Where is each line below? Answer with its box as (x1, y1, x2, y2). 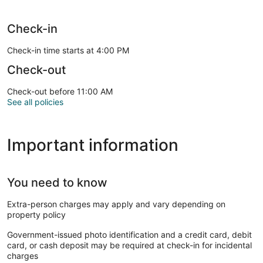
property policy (7, 209, 66, 220)
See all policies (7, 96, 63, 107)
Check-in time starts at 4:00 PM (7, 45, 129, 55)
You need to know (7, 175, 107, 190)
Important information (7, 134, 178, 155)
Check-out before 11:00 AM (7, 86, 113, 96)
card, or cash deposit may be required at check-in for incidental (7, 240, 252, 250)
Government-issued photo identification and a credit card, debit (7, 229, 252, 240)
